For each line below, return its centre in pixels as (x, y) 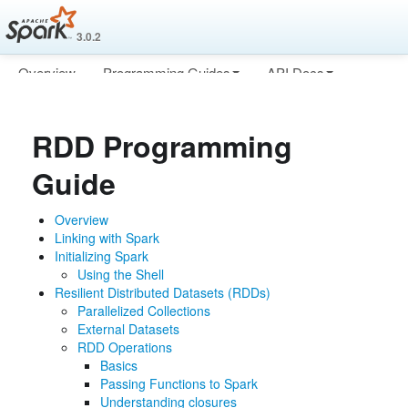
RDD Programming (162, 146)
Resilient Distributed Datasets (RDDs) (163, 292)
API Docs (296, 72)
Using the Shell (121, 274)
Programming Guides (167, 72)
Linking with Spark (107, 238)
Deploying (48, 109)
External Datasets (128, 329)
